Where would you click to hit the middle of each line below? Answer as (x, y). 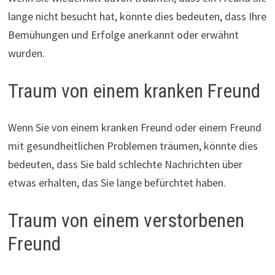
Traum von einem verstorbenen (126, 221)
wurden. (26, 53)
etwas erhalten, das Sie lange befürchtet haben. (117, 183)
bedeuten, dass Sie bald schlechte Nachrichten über (125, 165)
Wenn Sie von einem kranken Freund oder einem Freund (134, 128)
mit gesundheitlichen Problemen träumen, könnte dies (133, 146)
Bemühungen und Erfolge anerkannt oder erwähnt (123, 34)
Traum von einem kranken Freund (134, 91)
